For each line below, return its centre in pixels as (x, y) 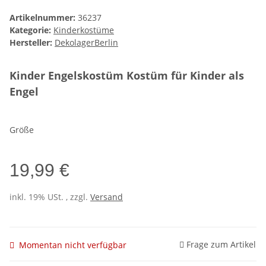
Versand (107, 197)
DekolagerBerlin (86, 43)
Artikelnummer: (44, 18)
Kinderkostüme (84, 30)
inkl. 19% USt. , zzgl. (50, 197)
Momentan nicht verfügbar (73, 245)
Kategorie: (31, 30)
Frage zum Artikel (221, 244)
